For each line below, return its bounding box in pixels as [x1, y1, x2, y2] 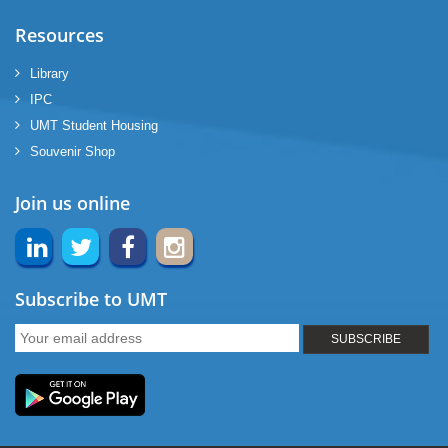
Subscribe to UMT [15, 287, 167, 311]
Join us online [15, 191, 130, 215]
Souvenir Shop [30, 144, 115, 159]
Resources [15, 23, 104, 47]
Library [30, 66, 69, 81]
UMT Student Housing [30, 118, 158, 133]
